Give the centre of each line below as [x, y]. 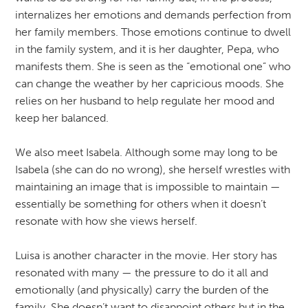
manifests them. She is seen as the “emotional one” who [153, 66]
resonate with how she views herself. [106, 221]
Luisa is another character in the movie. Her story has [146, 255]
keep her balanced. [62, 118]
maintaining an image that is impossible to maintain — [147, 186]
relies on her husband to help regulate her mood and [144, 100]
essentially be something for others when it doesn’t [140, 203]
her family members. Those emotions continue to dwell [153, 32]
